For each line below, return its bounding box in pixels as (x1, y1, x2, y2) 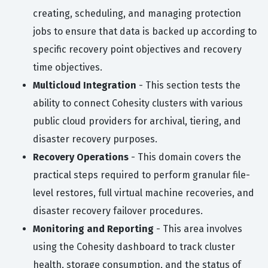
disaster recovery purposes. (33, 133, 157, 145)
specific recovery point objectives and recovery (33, 44, 242, 56)
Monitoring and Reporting (33, 223, 154, 235)
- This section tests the (136, 80, 240, 92)
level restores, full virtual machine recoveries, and (33, 187, 254, 199)
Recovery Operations (33, 151, 129, 163)
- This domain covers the (129, 151, 241, 163)
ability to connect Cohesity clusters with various (33, 98, 243, 109)
